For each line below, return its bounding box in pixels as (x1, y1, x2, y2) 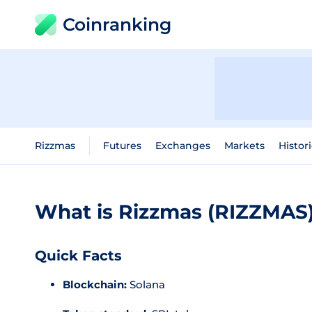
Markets (224, 139, 265, 152)
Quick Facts (35, 247, 122, 264)
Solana (127, 278, 165, 291)
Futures (103, 139, 141, 152)
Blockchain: (63, 278, 127, 291)
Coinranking (63, 14, 171, 35)
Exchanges (155, 139, 210, 152)
